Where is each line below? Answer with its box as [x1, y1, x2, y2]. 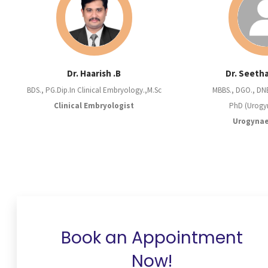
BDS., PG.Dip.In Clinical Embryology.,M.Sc [26, 85, 162, 96]
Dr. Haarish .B [67, 68, 121, 80]
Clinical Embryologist [54, 100, 135, 111]
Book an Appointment [61, 226, 243, 250]
